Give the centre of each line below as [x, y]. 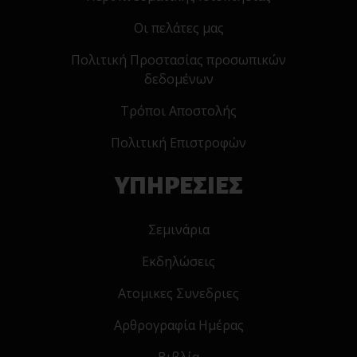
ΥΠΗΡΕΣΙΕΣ [178, 186]
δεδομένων [178, 79]
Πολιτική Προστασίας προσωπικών [178, 60]
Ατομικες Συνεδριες [178, 294]
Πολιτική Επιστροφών [178, 143]
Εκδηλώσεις [178, 262]
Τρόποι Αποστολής [178, 111]
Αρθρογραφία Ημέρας [178, 326]
